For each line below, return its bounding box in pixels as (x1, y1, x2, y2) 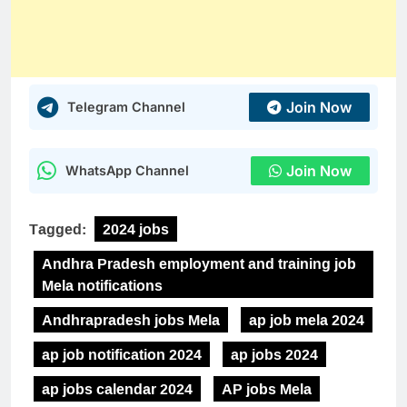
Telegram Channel (67, 98, 185, 114)
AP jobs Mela (222, 374, 312, 402)
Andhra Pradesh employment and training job (42, 249, 356, 277)
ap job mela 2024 (249, 305, 364, 333)
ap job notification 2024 (42, 340, 202, 368)
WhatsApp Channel (65, 162, 189, 178)
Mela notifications (42, 271, 163, 299)
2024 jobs (103, 214, 169, 243)
